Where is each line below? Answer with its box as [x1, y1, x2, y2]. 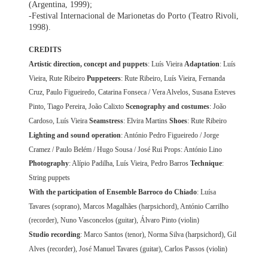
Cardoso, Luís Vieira [29, 116, 90, 125]
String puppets [29, 173, 71, 182]
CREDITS [29, 45, 62, 54]
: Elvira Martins [123, 116, 170, 125]
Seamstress [89, 116, 124, 125]
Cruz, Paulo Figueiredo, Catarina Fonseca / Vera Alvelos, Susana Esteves [29, 88, 236, 97]
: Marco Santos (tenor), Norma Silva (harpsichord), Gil [80, 230, 237, 239]
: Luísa [197, 187, 217, 196]
